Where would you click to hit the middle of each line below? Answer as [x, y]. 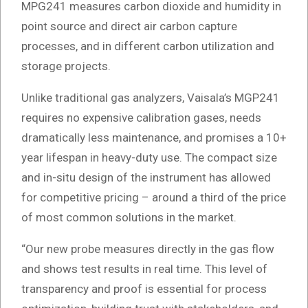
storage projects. [66, 66]
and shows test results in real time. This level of [144, 268]
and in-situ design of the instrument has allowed [146, 177]
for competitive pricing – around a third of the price [154, 197]
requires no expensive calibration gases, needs [141, 117]
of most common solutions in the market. [129, 217]
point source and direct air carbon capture [129, 26]
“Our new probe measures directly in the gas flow [148, 249]
